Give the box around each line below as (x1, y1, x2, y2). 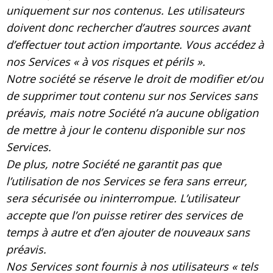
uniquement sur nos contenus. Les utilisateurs (6, 2, 244, 18)
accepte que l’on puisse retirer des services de (6, 207, 243, 222)
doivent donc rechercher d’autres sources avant (6, 19, 250, 35)
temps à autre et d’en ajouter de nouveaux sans (6, 224, 250, 239)
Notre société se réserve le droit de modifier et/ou (6, 71, 263, 86)
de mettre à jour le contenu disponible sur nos (6, 122, 245, 137)
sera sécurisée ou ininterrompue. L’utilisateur (6, 190, 239, 205)
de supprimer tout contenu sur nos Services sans (6, 88, 258, 103)
